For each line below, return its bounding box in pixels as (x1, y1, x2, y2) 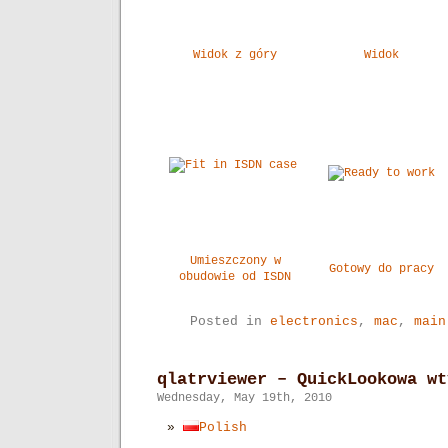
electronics (270, 314, 358, 329)
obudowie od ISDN (179, 270, 291, 284)
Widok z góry (193, 48, 277, 62)
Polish (199, 420, 247, 435)
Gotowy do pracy (329, 262, 434, 276)
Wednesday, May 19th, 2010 (157, 391, 332, 405)
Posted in (190, 314, 270, 329)
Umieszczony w (189, 254, 281, 268)
